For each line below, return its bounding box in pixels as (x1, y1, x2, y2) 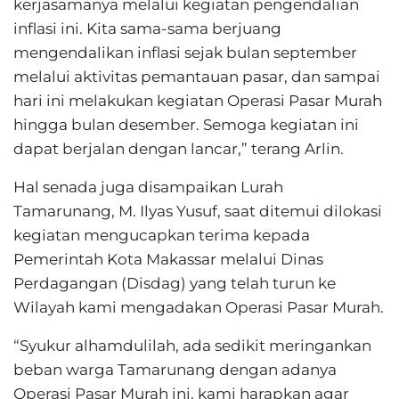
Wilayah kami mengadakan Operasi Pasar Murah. (13, 298, 384, 316)
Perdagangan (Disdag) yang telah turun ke (13, 274, 336, 292)
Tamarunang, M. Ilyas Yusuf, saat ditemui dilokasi (13, 202, 382, 220)
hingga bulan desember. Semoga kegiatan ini (13, 116, 359, 134)
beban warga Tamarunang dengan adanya (13, 361, 337, 379)
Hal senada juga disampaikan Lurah (13, 178, 283, 196)
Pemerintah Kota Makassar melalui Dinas (13, 250, 323, 268)
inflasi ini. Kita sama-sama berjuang (13, 20, 281, 37)
